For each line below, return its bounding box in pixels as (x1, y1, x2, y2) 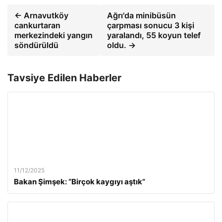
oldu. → (107, 40, 136, 50)
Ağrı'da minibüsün (107, 10, 176, 20)
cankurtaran (14, 20, 60, 30)
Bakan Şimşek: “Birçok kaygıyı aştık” (14, 177, 145, 186)
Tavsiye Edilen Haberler (7, 72, 121, 84)
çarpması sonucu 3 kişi (107, 20, 195, 30)
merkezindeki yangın (14, 30, 93, 40)
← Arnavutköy (14, 10, 68, 20)
